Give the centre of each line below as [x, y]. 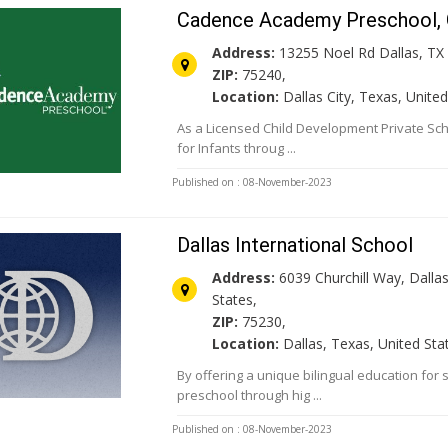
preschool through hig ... [250, 395]
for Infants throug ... [237, 148]
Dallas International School [295, 245]
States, [235, 300]
